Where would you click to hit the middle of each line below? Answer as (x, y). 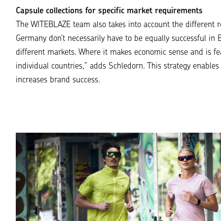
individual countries (49, 67)
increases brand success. (58, 80)
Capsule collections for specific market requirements (109, 11)
